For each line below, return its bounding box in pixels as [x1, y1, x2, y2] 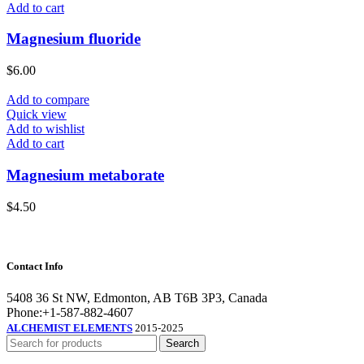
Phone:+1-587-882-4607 [6, 305, 133, 319]
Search [166, 336, 199, 349]
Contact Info [6, 259, 63, 272]
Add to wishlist [6, 122, 84, 136]
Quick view [6, 107, 67, 122]
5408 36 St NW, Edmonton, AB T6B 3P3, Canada [6, 290, 267, 305]
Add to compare [6, 93, 89, 107]
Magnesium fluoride [6, 30, 141, 48]
